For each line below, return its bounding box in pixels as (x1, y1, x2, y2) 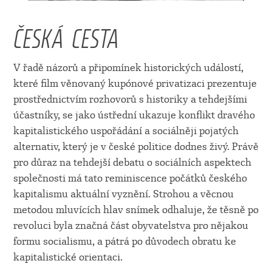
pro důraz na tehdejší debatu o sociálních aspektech (13, 156, 251, 168)
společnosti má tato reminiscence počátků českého (13, 172, 247, 184)
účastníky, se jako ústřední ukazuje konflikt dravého (13, 109, 255, 121)
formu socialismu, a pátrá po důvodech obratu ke (13, 235, 236, 247)
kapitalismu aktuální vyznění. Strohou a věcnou (13, 188, 234, 200)
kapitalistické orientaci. (13, 251, 123, 263)
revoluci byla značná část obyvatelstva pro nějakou (13, 219, 248, 231)
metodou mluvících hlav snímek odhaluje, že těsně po (13, 203, 259, 216)
